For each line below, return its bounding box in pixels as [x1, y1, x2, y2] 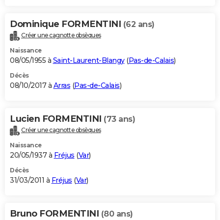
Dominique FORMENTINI [10, 19, 123, 30]
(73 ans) [104, 114, 135, 124]
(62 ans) [123, 20, 155, 29]
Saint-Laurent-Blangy [53, 56, 125, 65]
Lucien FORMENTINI [10, 113, 104, 125]
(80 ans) [101, 209, 133, 219]
